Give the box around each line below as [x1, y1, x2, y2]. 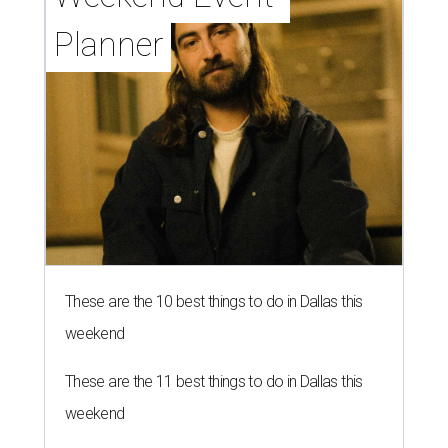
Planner [54, 25, 163, 65]
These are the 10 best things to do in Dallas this [65, 292, 363, 312]
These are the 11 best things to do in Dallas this [65, 372, 363, 392]
